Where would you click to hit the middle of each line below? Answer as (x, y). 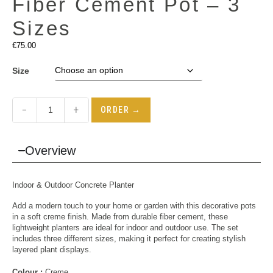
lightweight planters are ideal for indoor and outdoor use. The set (125, 227)
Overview (50, 150)
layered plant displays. (52, 249)
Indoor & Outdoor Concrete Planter (73, 185)
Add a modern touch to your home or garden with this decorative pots (134, 205)
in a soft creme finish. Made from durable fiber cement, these (120, 216)
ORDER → (121, 109)
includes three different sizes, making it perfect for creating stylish (129, 238)
